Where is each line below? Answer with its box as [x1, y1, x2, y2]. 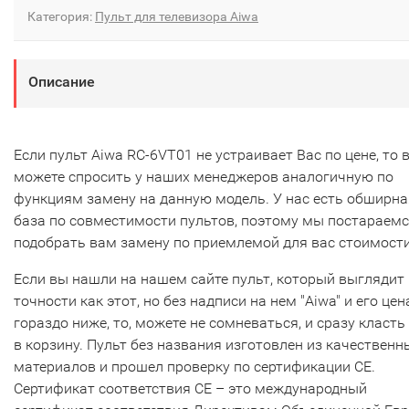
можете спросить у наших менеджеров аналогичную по [14, 168, 393, 186]
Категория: [27, 9, 95, 25]
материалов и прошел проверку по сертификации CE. [14, 358, 375, 376]
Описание [28, 73, 95, 91]
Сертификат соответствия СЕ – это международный [14, 380, 367, 398]
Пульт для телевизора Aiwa [95, 9, 258, 25]
